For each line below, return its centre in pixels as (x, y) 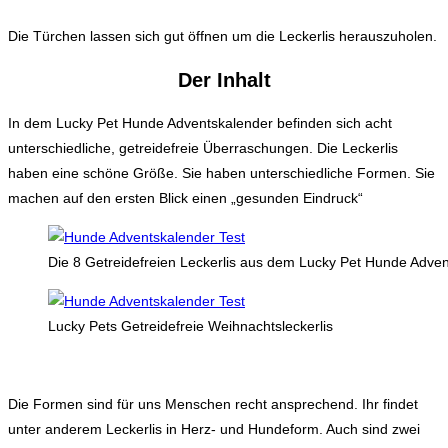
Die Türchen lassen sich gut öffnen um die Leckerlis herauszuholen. (222, 36)
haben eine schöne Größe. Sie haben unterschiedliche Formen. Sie (221, 172)
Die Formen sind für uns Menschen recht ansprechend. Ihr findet (213, 403)
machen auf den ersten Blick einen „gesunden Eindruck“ (185, 197)
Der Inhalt (224, 80)
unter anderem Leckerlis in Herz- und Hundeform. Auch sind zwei (214, 428)
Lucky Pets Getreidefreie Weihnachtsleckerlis (190, 325)
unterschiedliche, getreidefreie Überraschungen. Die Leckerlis (203, 147)
